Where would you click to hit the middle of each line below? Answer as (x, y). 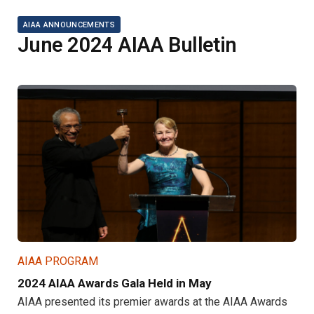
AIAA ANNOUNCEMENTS (69, 25)
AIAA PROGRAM (58, 261)
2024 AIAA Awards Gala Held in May (115, 283)
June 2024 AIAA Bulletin (127, 45)
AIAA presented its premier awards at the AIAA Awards (152, 301)
